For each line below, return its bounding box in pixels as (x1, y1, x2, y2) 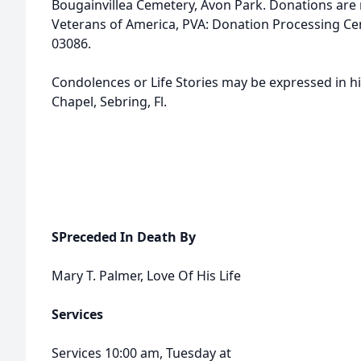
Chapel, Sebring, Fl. (52, 93, 167, 110)
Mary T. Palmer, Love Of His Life (52, 267, 241, 284)
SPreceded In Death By (52, 228, 196, 246)
